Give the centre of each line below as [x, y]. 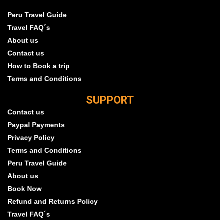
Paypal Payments [36, 125]
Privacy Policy [31, 138]
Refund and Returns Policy [53, 202]
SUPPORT [110, 100]
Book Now [25, 189]
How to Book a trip [39, 66]
